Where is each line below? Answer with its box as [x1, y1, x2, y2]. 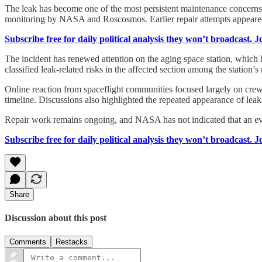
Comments [9, 237, 46, 247]
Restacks [56, 237, 88, 247]
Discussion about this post [5, 213, 106, 223]
